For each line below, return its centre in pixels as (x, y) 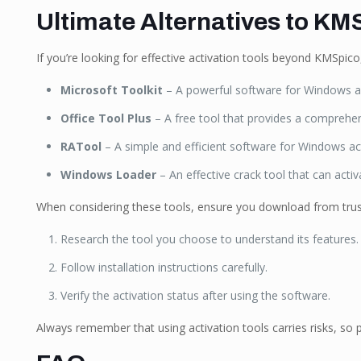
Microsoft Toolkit (111, 90)
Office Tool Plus (106, 118)
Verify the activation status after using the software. (195, 295)
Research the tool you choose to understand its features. (209, 239)
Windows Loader (108, 174)
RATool (81, 146)
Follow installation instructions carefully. (164, 267)
